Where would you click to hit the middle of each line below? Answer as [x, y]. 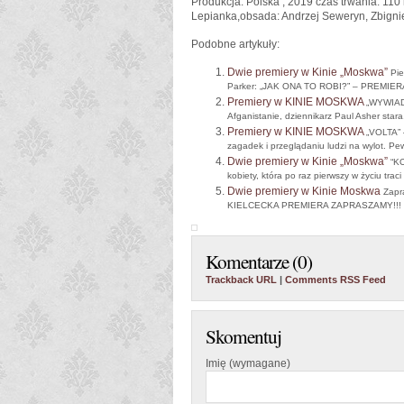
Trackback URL [241, 280]
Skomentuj [243, 336]
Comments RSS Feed [335, 280]
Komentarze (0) [259, 261]
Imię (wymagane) [248, 363]
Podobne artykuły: [235, 44]
